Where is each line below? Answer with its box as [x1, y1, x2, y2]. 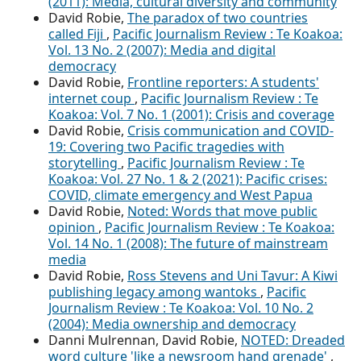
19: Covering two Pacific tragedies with [48, 137, 284, 156]
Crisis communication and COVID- [127, 121, 334, 139]
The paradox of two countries [127, 8, 308, 27]
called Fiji [48, 24, 106, 43]
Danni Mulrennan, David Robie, [48, 330, 241, 349]
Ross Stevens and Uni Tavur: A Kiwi [127, 266, 338, 284]
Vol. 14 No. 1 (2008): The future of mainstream [48, 234, 328, 252]
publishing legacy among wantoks [48, 282, 260, 301]
